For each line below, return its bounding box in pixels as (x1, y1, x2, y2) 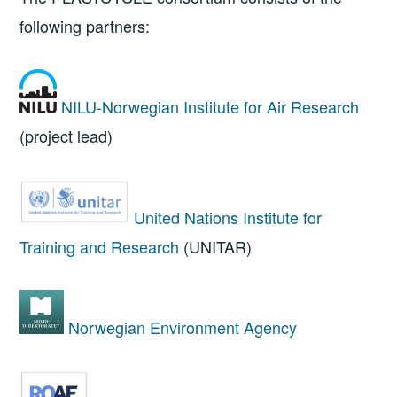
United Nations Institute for (134, 205, 323, 229)
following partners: (19, 13, 151, 37)
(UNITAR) (179, 234, 253, 258)
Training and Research (19, 234, 180, 258)
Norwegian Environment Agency (68, 315, 298, 339)
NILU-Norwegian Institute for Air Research (61, 95, 360, 119)
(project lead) (19, 124, 113, 148)
